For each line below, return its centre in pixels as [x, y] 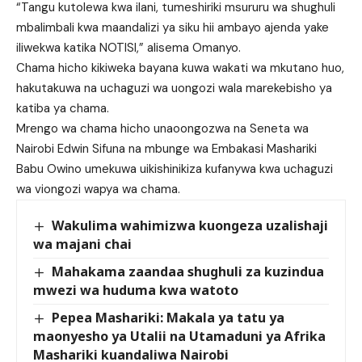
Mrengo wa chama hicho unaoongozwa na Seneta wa [162, 128]
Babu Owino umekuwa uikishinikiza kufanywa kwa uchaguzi [175, 168]
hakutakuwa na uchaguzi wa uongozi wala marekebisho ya [174, 88]
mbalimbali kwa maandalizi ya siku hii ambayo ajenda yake [173, 27]
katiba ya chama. [63, 108]
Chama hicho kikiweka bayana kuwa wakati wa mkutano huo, [180, 67]
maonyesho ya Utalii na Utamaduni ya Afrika [179, 336]
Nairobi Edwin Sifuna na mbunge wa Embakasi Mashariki [166, 148]
